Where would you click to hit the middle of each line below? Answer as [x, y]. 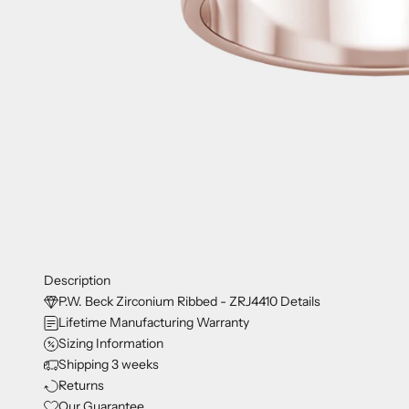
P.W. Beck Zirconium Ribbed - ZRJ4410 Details [189, 302]
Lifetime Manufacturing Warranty [154, 323]
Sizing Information [111, 344]
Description [77, 281]
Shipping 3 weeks [109, 365]
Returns [81, 386]
